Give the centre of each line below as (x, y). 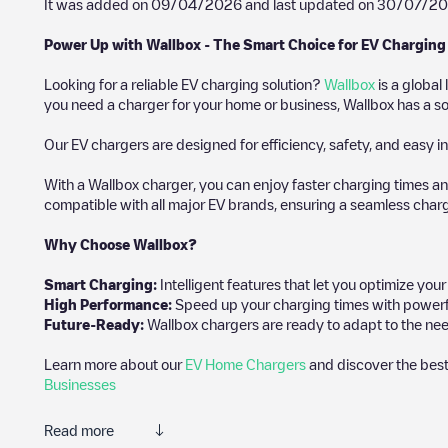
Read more (79, 430)
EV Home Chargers (245, 364)
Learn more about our (114, 364)
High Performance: (108, 304)
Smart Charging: (100, 284)
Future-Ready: (95, 324)
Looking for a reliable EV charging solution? (184, 84)
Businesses (80, 384)
